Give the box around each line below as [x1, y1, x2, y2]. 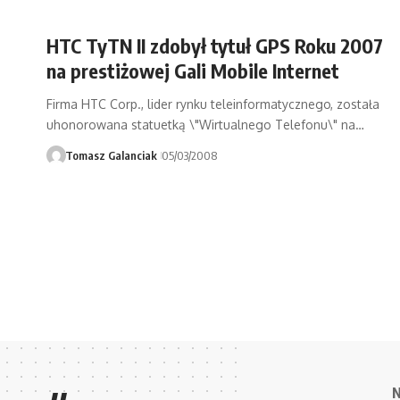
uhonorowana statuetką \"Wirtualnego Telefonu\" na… [46, 117, 364, 133]
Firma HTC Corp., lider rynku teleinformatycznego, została [46, 96, 379, 112]
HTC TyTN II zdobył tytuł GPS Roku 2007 [46, 33, 383, 59]
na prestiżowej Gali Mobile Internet [46, 58, 339, 84]
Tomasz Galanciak [64, 148, 157, 163]
